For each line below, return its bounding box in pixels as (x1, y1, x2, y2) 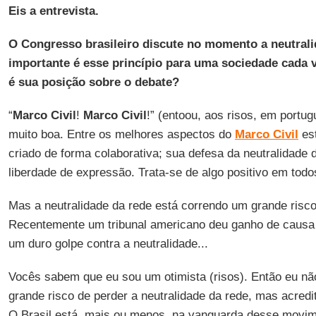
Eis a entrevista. (8, 4, 99, 18)
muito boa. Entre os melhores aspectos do (8, 128, 235, 141)
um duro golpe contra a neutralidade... (8, 237, 208, 250)
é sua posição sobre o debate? (8, 75, 179, 89)
